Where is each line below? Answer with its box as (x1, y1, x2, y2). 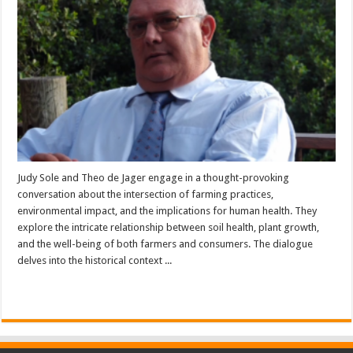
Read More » (27, 282, 76, 294)
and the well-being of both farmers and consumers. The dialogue (17, 237, 314, 250)
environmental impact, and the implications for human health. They (17, 204, 318, 217)
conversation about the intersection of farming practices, (17, 188, 274, 200)
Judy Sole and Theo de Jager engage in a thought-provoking (17, 171, 290, 184)
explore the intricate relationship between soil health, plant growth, (17, 221, 320, 233)
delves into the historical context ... (17, 254, 173, 266)
